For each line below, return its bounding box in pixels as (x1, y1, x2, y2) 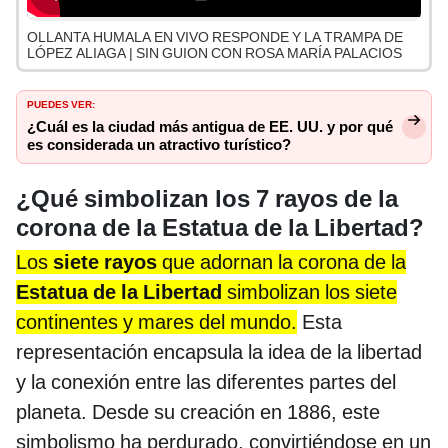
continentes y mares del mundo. (16, 309, 297, 334)
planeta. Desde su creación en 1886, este (16, 399, 380, 424)
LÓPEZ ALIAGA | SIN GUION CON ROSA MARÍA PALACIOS (27, 45, 402, 62)
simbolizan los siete (222, 279, 397, 304)
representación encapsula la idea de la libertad (16, 339, 422, 364)
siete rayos (53, 249, 157, 274)
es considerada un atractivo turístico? (27, 136, 291, 155)
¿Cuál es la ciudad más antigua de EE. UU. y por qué (27, 118, 393, 137)
